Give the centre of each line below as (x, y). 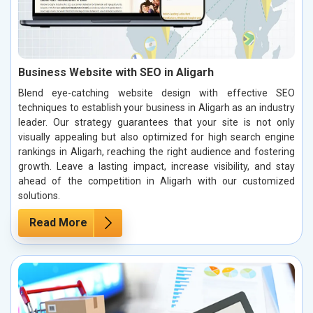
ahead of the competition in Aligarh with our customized (156, 181)
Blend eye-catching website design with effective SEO (156, 93)
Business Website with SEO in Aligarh (116, 72)
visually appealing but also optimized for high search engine (156, 137)
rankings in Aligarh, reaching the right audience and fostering (156, 151)
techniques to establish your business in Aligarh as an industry (156, 107)
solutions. (39, 195)
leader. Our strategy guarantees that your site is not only (156, 122)
